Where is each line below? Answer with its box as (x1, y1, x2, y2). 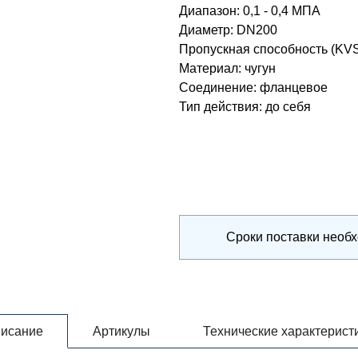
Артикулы (93, 324, 150, 338)
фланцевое (260, 81, 328, 94)
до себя (265, 100, 311, 113)
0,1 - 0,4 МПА (243, 4, 320, 18)
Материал (179, 62, 238, 75)
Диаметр (179, 23, 230, 37)
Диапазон (179, 4, 237, 18)
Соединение (179, 81, 253, 94)
